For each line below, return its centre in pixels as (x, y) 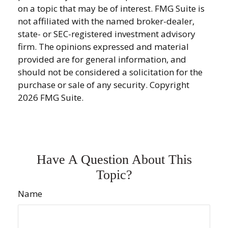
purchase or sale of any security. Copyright (104, 84)
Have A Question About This (114, 159)
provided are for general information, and (102, 59)
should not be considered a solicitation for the (110, 72)
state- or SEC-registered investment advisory (107, 34)
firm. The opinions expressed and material (103, 46)
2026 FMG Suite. (51, 97)
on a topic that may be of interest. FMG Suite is (111, 8)
